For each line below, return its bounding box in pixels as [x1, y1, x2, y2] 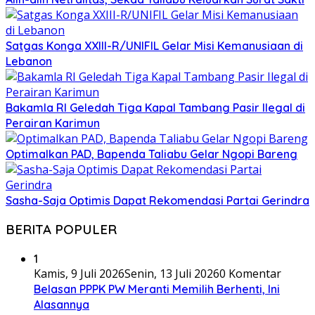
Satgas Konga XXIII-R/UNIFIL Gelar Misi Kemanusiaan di [6, 38, 303, 53]
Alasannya [34, 297, 89, 311]
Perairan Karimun [6, 115, 100, 130]
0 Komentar [219, 266, 281, 281]
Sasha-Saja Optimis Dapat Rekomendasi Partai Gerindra [6, 193, 309, 207]
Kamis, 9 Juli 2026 [34, 266, 124, 281]
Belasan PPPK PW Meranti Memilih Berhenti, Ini [34, 282, 280, 296]
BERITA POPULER [6, 221, 117, 238]
